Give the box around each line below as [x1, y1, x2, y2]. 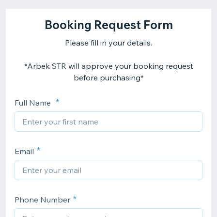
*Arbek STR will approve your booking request [24, 61, 193, 71]
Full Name [15, 98, 53, 108]
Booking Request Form [44, 17, 173, 32]
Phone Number [15, 195, 70, 204]
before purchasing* [73, 73, 144, 82]
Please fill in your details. [65, 38, 152, 47]
